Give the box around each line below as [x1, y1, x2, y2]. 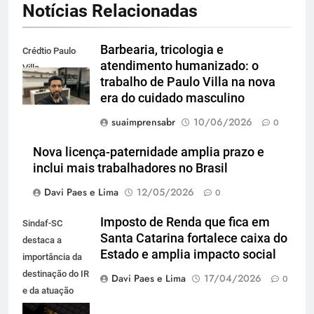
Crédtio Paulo [22, 46, 76, 57]
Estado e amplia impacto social [100, 247, 276, 261]
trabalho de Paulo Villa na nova [100, 74, 275, 89]
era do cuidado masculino [100, 90, 245, 105]
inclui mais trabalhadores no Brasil [33, 161, 228, 175]
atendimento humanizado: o [100, 58, 259, 73]
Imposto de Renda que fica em [100, 214, 270, 229]
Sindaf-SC [22, 217, 62, 228]
